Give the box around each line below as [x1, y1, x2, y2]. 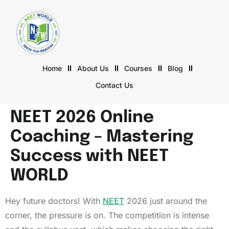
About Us [77, 64, 109, 73]
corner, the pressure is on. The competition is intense [5, 210, 209, 221]
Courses [124, 64, 153, 73]
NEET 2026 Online [10, 109, 154, 127]
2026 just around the [124, 196, 207, 207]
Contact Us [95, 81, 133, 90]
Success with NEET [10, 148, 169, 166]
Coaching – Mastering [10, 128, 193, 146]
